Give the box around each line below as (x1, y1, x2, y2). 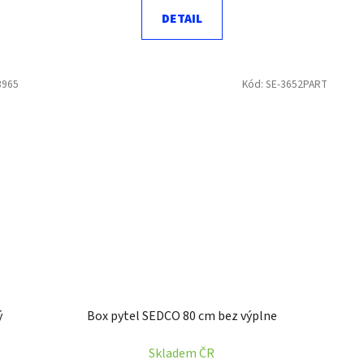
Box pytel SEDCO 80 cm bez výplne (86, 306, 277, 325)
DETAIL (161, 10, 202, 28)
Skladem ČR (149, 344, 215, 362)
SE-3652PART (265, 76, 327, 93)
